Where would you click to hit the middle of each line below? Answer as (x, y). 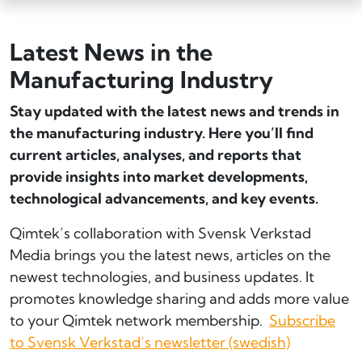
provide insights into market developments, (159, 176)
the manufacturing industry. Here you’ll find (162, 133)
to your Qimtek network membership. (138, 320)
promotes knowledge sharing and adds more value (179, 298)
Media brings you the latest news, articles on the (170, 255)
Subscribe (302, 320)
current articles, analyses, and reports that (156, 154)
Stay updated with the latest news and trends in (175, 111)
